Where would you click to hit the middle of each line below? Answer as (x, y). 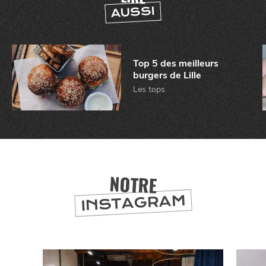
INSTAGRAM (133, 203)
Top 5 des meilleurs (175, 63)
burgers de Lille (167, 75)
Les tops (149, 89)
